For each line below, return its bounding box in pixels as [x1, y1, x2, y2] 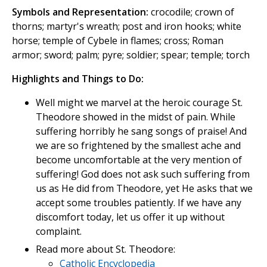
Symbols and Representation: [12, 5, 148, 18]
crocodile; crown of [148, 5, 234, 18]
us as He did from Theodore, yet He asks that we [36, 181, 253, 195]
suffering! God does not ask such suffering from [36, 167, 250, 181]
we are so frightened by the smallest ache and [36, 138, 241, 152]
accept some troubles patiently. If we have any [36, 195, 241, 209]
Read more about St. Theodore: [36, 242, 175, 256]
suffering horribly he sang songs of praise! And [36, 124, 247, 138]
